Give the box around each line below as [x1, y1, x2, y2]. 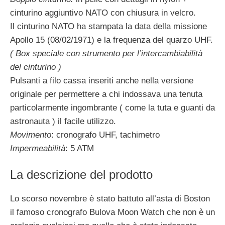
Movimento [10, 130, 51, 140]
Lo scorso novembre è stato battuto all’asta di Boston [10, 194, 210, 203]
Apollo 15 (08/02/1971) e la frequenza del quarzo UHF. [10, 35, 213, 45]
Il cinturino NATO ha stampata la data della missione [10, 21, 207, 31]
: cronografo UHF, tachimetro [51, 130, 160, 140]
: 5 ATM [65, 143, 94, 153]
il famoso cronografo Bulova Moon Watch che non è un [10, 207, 215, 217]
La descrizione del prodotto [10, 168, 153, 181]
